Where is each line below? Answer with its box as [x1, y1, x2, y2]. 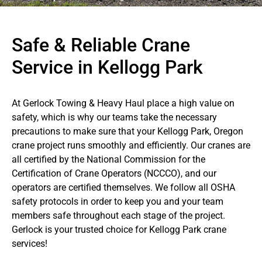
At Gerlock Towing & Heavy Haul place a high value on [12, 97, 235, 109]
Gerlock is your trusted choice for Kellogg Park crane [12, 223, 226, 235]
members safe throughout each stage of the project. [12, 209, 225, 221]
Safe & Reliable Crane [12, 34, 190, 57]
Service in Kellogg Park [12, 56, 203, 79]
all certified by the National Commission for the [12, 153, 205, 165]
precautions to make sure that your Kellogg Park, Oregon [12, 125, 243, 137]
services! [12, 237, 47, 249]
